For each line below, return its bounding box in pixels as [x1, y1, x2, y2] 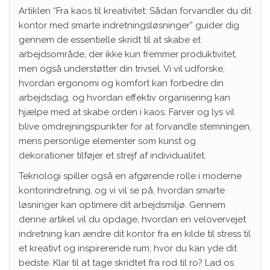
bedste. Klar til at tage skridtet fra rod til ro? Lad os [19, 257, 234, 268]
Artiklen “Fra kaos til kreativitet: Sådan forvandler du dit [19, 5, 251, 16]
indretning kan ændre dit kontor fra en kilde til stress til [19, 228, 251, 239]
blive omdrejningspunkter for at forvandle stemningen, [19, 121, 251, 132]
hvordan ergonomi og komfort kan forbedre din [19, 77, 224, 89]
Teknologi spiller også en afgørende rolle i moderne [19, 170, 242, 181]
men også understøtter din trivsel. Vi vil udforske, [19, 63, 225, 74]
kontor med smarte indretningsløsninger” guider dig [19, 19, 239, 31]
